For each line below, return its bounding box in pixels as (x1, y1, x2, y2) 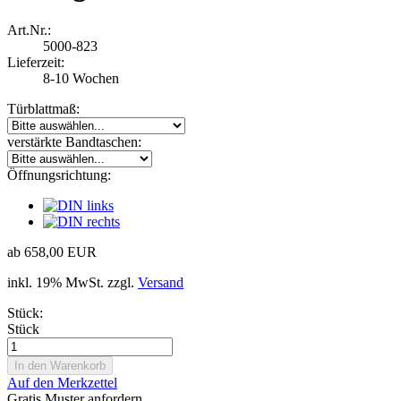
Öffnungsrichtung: (7, 166, 111, 183)
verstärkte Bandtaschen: (7, 133, 141, 149)
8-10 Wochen (43, 70, 119, 86)
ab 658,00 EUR (7, 243, 97, 260)
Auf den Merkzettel (7, 374, 117, 390)
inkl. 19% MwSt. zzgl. (7, 274, 138, 290)
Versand (138, 274, 183, 290)
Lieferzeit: (7, 54, 64, 70)
